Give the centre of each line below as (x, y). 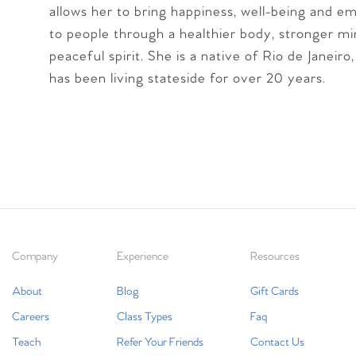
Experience (143, 257)
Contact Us (277, 342)
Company (35, 257)
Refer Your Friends (161, 342)
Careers (31, 317)
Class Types (145, 317)
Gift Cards (274, 292)
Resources (275, 257)
